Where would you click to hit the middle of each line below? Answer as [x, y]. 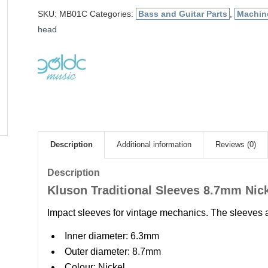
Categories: [112, 14]
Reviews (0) [235, 144]
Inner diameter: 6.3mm [112, 236]
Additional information [154, 144]
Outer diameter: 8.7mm [112, 252]
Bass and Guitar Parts [182, 14]
